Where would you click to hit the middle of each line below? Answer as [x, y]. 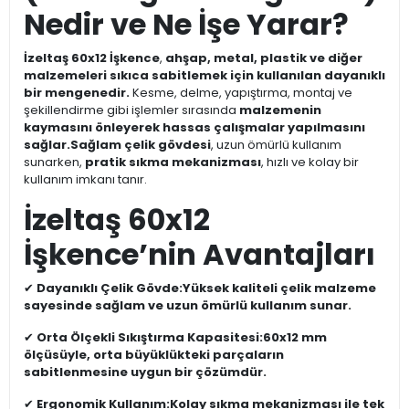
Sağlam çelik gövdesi [141, 145]
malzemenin [280, 110]
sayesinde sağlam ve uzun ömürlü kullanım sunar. [188, 306]
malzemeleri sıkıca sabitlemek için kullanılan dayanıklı [204, 76]
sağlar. [47, 145]
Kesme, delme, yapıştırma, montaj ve [241, 93]
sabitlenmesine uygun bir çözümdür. [145, 372]
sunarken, [54, 163]
